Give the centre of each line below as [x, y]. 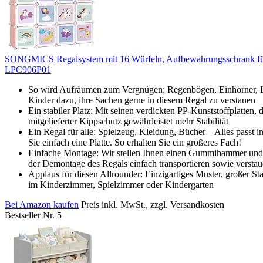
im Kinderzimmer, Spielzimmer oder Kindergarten [121, 184]
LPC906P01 [28, 69]
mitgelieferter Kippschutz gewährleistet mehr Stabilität [128, 121]
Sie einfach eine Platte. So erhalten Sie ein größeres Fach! [135, 142]
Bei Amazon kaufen [42, 204]
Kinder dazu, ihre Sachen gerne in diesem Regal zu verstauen [142, 100]
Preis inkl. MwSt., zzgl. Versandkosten [153, 204]
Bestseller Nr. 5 [33, 215]
